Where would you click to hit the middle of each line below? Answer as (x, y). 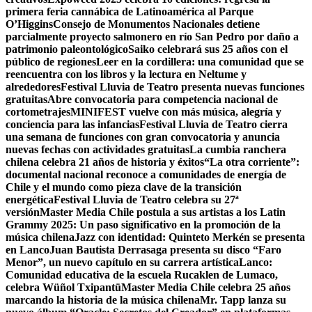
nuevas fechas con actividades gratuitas (97, 150)
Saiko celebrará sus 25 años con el (208, 49)
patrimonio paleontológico (67, 49)
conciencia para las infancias (72, 125)
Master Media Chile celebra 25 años (206, 288)
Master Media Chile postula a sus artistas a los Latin (163, 212)
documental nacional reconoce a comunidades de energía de (146, 175)
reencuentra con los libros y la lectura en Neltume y (126, 75)
